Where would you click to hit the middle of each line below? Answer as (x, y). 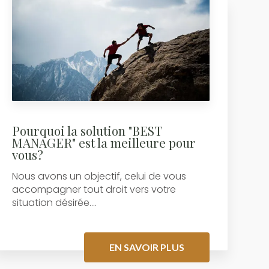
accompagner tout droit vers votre (94, 189)
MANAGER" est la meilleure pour (104, 142)
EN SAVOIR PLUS (147, 247)
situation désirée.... (55, 202)
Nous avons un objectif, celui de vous (99, 176)
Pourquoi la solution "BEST (87, 130)
